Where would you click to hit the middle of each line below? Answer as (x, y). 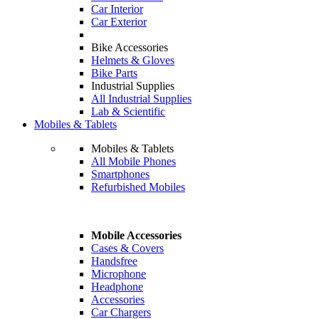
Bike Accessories (130, 47)
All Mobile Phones (134, 161)
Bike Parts (114, 73)
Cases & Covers (127, 248)
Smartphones (120, 174)
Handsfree (114, 261)
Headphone (117, 287)
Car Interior (117, 9)
